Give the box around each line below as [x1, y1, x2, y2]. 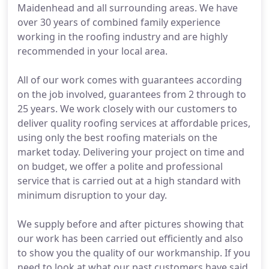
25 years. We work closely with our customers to [17, 102, 237, 115]
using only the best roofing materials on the [17, 131, 217, 144]
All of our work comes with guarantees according [17, 73, 242, 86]
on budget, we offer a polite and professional [17, 160, 223, 173]
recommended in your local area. [17, 44, 168, 58]
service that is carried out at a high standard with [17, 174, 241, 187]
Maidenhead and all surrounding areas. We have [17, 1, 238, 14]
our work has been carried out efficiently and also [17, 232, 243, 245]
